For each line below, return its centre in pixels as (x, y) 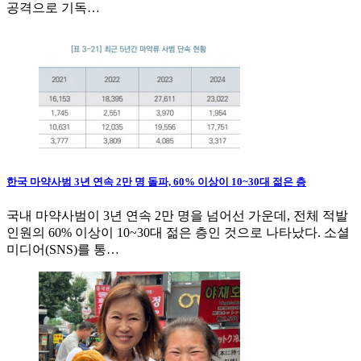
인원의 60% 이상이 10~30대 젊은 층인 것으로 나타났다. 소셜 (178, 232)
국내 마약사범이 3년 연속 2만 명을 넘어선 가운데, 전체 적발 (177, 215)
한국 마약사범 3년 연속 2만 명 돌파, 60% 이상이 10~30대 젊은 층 (156, 182)
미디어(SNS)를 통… (63, 249)
